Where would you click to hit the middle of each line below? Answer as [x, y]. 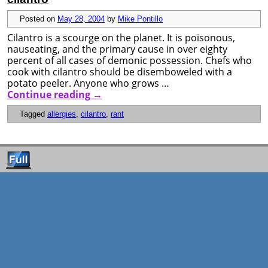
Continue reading [50, 94]
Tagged [32, 114]
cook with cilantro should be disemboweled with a [120, 71]
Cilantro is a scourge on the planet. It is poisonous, [121, 37]
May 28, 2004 [81, 19]
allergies [62, 114]
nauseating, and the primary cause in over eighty [117, 49]
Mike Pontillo [140, 19]
